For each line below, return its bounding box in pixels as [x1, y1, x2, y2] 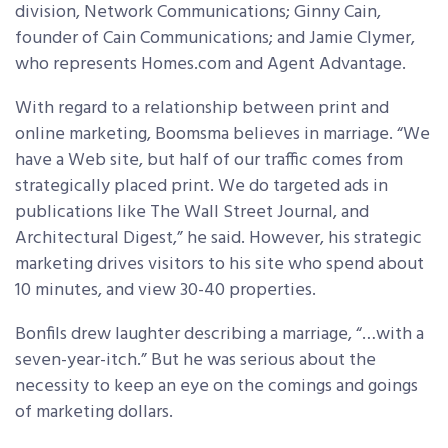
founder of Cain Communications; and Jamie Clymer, [15, 24, 415, 53]
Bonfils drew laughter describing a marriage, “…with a [15, 320, 424, 349]
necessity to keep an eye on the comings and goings [15, 372, 418, 401]
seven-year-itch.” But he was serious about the [15, 346, 376, 375]
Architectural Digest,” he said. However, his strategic [15, 224, 422, 253]
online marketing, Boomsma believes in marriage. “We [15, 120, 430, 149]
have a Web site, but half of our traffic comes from [15, 146, 403, 175]
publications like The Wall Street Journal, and [15, 198, 369, 227]
